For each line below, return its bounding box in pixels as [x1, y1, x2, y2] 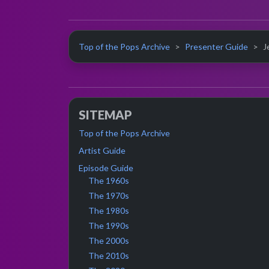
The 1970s [88, 190, 129, 201]
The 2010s [88, 250, 129, 261]
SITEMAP [79, 107, 132, 122]
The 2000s [88, 235, 129, 246]
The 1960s [88, 175, 129, 186]
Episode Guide [79, 163, 133, 173]
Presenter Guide [185, 41, 248, 52]
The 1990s [88, 220, 129, 231]
